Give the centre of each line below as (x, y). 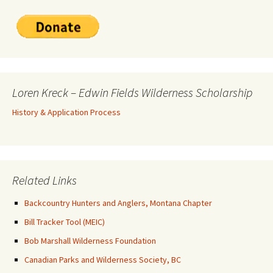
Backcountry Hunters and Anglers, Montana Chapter (118, 203)
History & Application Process (66, 112)
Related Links (44, 180)
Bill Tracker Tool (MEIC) (65, 222)
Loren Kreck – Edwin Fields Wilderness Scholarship (132, 92)
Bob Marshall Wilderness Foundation (90, 241)
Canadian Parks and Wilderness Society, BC (103, 260)
